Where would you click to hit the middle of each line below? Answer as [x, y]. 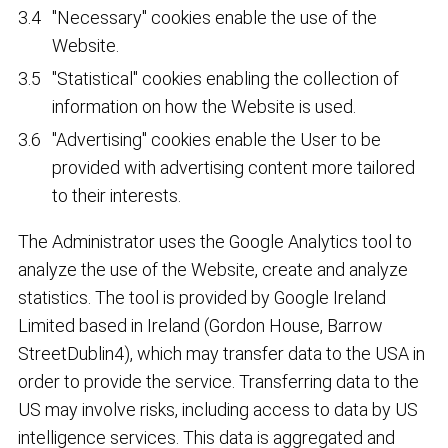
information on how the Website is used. [204, 106]
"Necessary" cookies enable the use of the [215, 17]
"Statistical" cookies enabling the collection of [226, 78]
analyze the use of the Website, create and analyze [213, 269]
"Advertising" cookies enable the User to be [217, 139]
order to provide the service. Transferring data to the [219, 381]
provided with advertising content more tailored [234, 167]
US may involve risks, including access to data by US [218, 409]
